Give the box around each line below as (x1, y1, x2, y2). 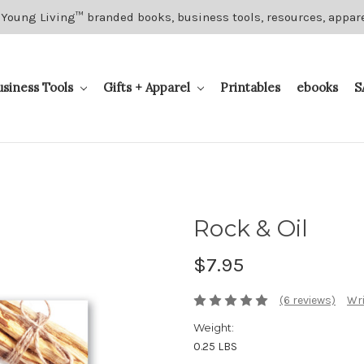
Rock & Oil (193, 214, 309, 242)
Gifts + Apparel (102, 79, 193, 95)
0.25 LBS (193, 340, 237, 354)
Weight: (193, 321, 234, 335)
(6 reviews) (279, 293, 336, 308)
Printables (219, 79, 280, 95)
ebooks (296, 79, 338, 95)
